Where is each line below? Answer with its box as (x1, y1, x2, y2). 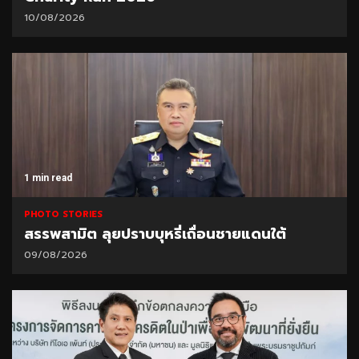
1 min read (24, 172, 72, 184)
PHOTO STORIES (24, 208, 103, 222)
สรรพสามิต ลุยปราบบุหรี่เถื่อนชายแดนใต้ (24, 223, 286, 246)
